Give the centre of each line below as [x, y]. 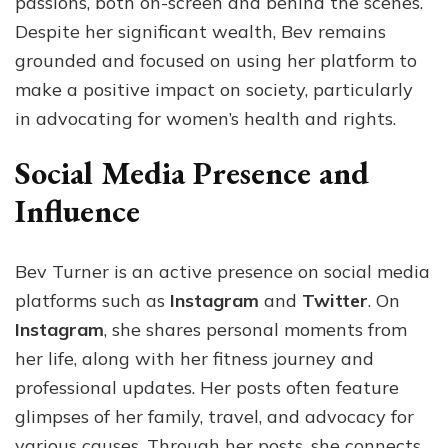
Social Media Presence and [192, 172]
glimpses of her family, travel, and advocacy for [214, 416]
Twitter [335, 300]
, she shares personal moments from [255, 329]
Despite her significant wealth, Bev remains [200, 31]
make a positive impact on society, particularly [214, 89]
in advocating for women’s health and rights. [205, 118]
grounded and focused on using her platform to [216, 60]
